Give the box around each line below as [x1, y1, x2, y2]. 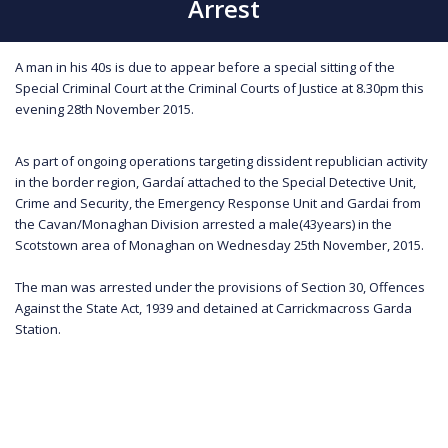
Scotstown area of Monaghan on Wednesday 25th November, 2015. [15, 235, 424, 254]
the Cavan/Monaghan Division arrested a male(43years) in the [15, 214, 392, 233]
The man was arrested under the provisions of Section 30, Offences [15, 277, 425, 296]
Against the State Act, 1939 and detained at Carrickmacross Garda [15, 298, 412, 317]
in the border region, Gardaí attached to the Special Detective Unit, [15, 172, 416, 191]
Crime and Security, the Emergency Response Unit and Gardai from [15, 193, 421, 212]
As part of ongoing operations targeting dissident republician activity [15, 151, 428, 170]
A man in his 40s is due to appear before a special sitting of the [15, 57, 395, 76]
